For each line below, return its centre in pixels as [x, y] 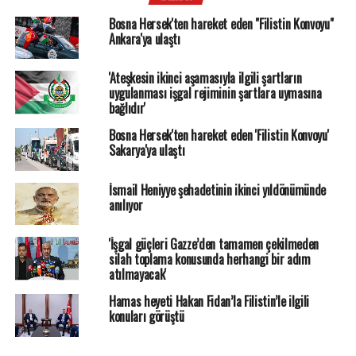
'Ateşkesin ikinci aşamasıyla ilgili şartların [205, 78]
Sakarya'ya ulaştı [147, 151]
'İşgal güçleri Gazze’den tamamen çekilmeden [214, 244]
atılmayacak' [137, 275]
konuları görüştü [146, 317]
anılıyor [126, 205]
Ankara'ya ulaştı [144, 39]
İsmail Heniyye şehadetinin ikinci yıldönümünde [217, 190]
